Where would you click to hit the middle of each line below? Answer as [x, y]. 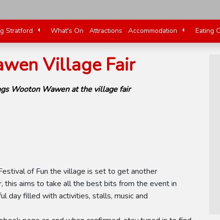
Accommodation [153, 31]
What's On [67, 31]
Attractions [106, 31]
